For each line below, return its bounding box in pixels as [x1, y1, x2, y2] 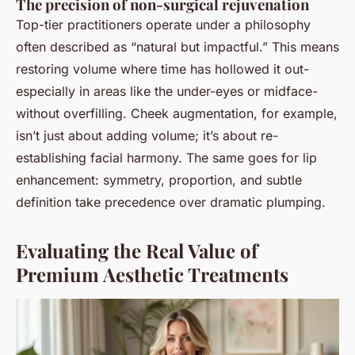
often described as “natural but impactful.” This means [16, 39, 339, 55]
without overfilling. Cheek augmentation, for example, [16, 105, 338, 122]
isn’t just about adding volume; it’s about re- [16, 128, 278, 144]
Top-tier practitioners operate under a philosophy [16, 17, 311, 33]
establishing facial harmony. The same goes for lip [16, 150, 317, 166]
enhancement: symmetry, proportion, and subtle [16, 172, 302, 189]
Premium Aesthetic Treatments [16, 261, 288, 288]
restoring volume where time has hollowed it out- [16, 61, 309, 78]
